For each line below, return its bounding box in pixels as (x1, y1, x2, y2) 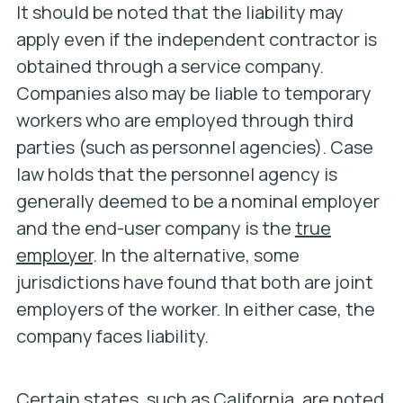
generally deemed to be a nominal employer (15, 189, 380, 213)
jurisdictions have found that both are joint (15, 270, 373, 294)
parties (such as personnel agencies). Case (15, 135, 373, 159)
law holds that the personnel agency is (15, 162, 337, 186)
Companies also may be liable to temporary (15, 81, 372, 105)
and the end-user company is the (15, 216, 295, 240)
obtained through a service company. (15, 54, 324, 78)
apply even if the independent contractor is (15, 27, 377, 51)
